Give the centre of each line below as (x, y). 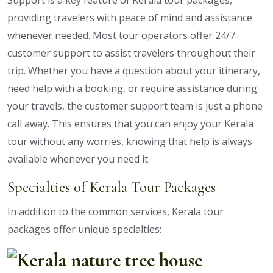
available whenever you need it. (79, 159)
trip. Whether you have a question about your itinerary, (134, 71)
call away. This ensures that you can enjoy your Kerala (130, 124)
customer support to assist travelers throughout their (131, 53)
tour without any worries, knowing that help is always (130, 142)
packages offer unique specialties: (84, 229)
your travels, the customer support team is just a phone (135, 106)
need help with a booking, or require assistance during (132, 89)
